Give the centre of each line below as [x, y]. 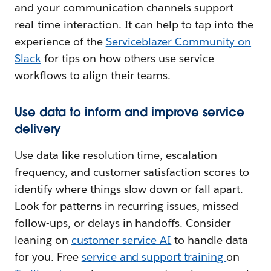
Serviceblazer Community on [178, 42]
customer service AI [121, 240]
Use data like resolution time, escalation [116, 155]
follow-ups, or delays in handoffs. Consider [123, 223]
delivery [38, 129]
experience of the [60, 42]
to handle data [210, 240]
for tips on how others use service [128, 59]
